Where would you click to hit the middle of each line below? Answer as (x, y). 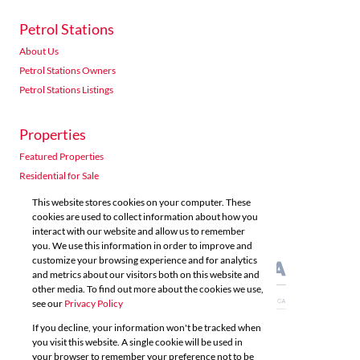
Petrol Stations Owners (67, 70)
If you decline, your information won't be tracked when (147, 327)
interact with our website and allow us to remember (139, 231)
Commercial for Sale (61, 214)
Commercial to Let (57, 233)
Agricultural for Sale (61, 253)
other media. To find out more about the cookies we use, (148, 289)
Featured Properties (61, 156)
